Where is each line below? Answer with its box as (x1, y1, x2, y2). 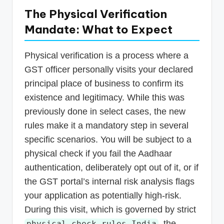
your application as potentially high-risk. (24, 190, 181, 201)
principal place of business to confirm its (24, 78, 183, 89)
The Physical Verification (24, 7, 167, 21)
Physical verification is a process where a (24, 50, 188, 61)
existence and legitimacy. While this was (24, 92, 184, 103)
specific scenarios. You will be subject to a (24, 134, 191, 145)
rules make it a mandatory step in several (24, 120, 188, 131)
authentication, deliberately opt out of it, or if (24, 162, 198, 173)
